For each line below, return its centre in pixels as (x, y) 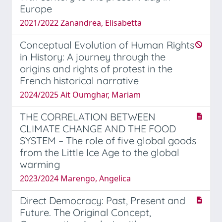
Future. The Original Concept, (85, 212)
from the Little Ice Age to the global (100, 152)
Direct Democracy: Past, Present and (103, 200)
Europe (36, 8)
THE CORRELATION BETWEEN (88, 116)
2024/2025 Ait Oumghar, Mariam (80, 94)
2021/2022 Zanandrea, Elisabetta (81, 23)
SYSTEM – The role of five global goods (108, 140)
